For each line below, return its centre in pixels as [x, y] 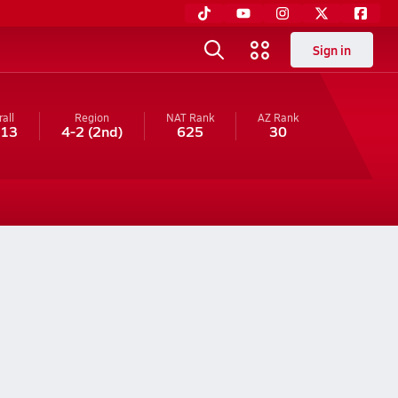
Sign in [332, 50]
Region [92, 117]
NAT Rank [190, 117]
